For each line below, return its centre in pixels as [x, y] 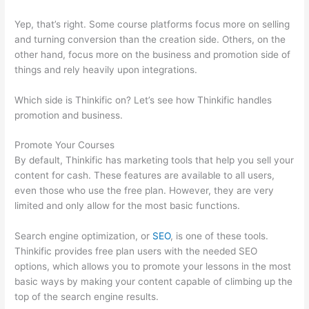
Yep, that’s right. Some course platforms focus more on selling [152, 24]
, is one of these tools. [220, 236]
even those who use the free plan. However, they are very [144, 191]
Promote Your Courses [65, 145]
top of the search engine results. [87, 297]
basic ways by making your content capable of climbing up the [154, 282]
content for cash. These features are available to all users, [145, 176]
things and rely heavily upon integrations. [106, 69]
